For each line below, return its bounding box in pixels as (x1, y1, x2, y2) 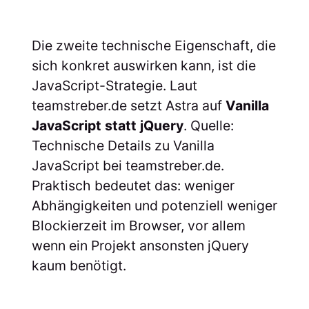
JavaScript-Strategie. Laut (31, 77, 197, 94)
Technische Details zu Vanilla (31, 137, 215, 154)
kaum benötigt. (31, 257, 126, 274)
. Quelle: (183, 117, 234, 134)
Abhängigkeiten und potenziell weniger (31, 197, 277, 214)
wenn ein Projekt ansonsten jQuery (31, 237, 249, 254)
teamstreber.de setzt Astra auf (31, 97, 226, 114)
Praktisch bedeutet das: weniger (31, 177, 235, 194)
